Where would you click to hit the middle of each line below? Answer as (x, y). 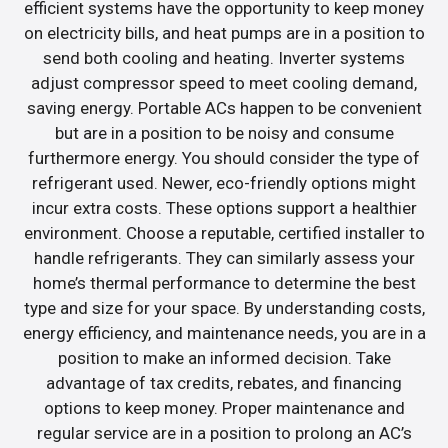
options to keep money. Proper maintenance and (224, 407)
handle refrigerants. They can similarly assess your (224, 257)
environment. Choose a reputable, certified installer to (224, 232)
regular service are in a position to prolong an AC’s (224, 432)
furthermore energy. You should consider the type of (224, 157)
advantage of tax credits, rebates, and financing (224, 382)
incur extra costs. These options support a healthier (224, 207)
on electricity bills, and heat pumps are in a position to (224, 32)
